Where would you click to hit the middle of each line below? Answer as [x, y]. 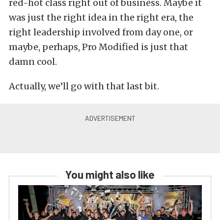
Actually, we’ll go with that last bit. [84, 86]
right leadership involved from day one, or [101, 32]
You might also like [110, 174]
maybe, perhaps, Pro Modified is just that [98, 47]
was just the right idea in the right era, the [101, 17]
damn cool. [33, 62]
